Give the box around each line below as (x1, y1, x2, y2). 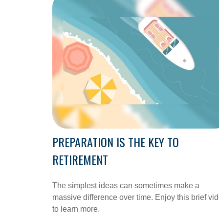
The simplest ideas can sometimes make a (52, 181, 199, 190)
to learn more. (52, 205, 100, 214)
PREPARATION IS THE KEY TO (52, 133, 179, 151)
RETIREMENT (52, 151, 108, 169)
